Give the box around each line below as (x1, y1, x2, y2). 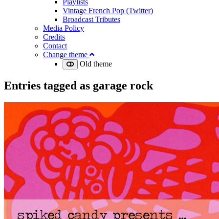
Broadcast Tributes (63, 15, 120, 23)
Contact (43, 41, 67, 50)
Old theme (78, 59, 112, 68)
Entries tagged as (4, 79, 93, 92)
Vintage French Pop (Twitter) (63, 6, 153, 15)
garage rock (93, 79, 153, 92)
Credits (43, 32, 65, 41)
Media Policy (43, 23, 84, 32)
